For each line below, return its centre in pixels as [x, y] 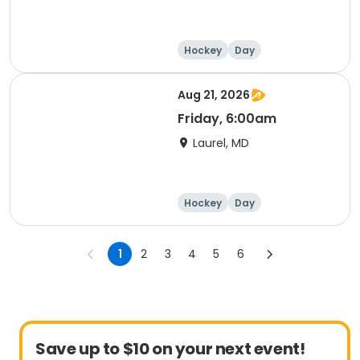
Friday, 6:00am [227, 119]
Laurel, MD [221, 143]
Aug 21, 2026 [214, 95]
